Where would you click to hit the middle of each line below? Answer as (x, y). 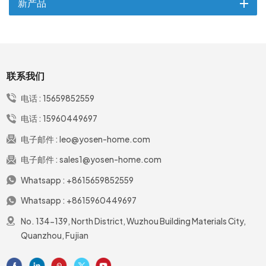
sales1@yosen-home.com (110, 159)
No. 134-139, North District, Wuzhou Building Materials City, (133, 221)
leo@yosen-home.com (104, 139)
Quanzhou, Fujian (54, 235)
